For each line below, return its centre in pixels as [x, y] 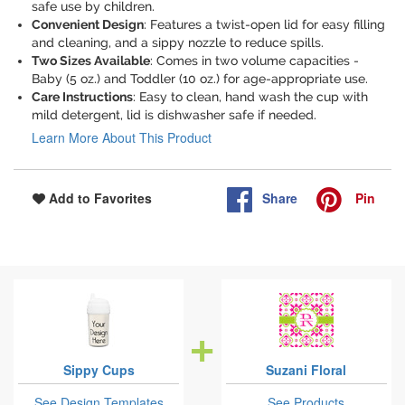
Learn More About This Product [122, 138]
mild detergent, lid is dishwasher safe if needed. [174, 115]
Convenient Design [88, 25]
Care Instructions [82, 97]
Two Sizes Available [91, 61]
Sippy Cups [99, 370]
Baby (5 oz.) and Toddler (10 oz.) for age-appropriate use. [200, 79]
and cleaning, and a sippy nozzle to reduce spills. [178, 43]
